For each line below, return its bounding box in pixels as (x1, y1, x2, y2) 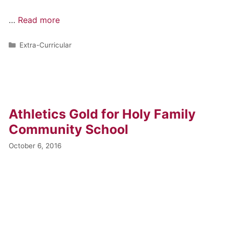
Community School (9, 121, 129, 137)
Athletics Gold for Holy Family (9, 106, 196, 122)
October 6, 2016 (9, 141, 62, 150)
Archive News (19, 194, 65, 202)
